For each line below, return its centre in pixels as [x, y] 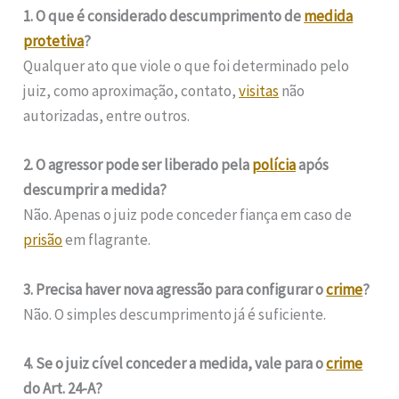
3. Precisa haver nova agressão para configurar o [175, 289]
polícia [274, 165]
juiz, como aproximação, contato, [131, 91]
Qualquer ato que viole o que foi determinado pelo [187, 66]
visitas [259, 91]
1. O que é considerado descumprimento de [164, 16]
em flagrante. [107, 240]
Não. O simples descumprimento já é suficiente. [175, 314]
